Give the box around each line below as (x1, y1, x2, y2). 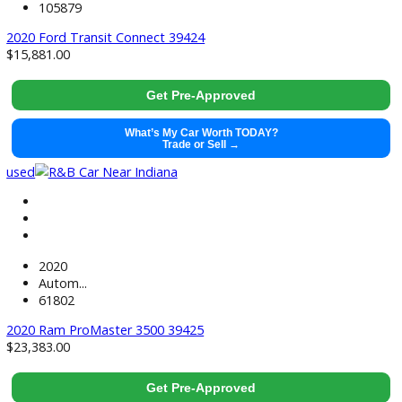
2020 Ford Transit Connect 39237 (6, 154, 228, 174)
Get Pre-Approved (162, 220, 284, 237)
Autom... (42, 102, 97, 122)
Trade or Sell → (180, 275, 267, 290)
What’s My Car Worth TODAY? (137, 263, 309, 276)
